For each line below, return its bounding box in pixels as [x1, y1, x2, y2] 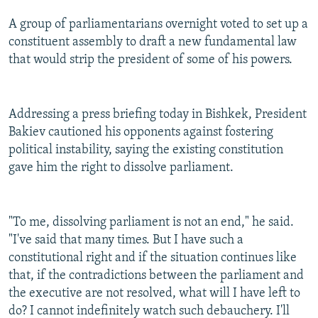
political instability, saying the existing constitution [9, 143, 283, 158]
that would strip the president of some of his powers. [9, 53, 292, 67]
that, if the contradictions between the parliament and [9, 269, 304, 283]
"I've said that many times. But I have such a [9, 234, 243, 248]
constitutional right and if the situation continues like [9, 251, 297, 265]
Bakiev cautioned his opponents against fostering [9, 126, 273, 140]
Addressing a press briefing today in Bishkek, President [9, 108, 307, 122]
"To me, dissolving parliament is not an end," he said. [9, 216, 294, 230]
